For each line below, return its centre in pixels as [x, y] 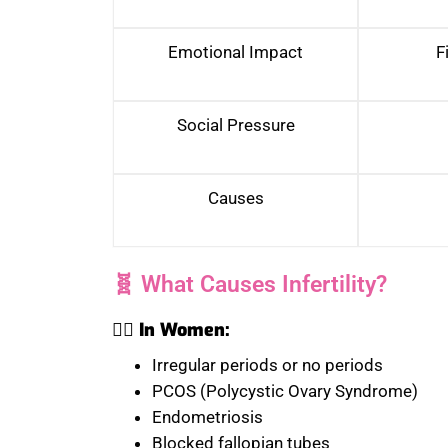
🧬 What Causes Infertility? [249, 285]
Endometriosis [207, 417]
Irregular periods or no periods [267, 365]
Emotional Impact [235, 52]
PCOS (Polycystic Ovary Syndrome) [285, 391]
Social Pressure [235, 125]
